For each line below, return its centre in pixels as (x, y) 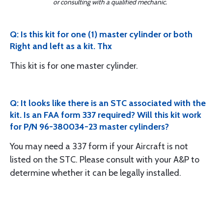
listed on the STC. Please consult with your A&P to (105, 160)
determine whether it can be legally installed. (96, 173)
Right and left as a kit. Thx (61, 46)
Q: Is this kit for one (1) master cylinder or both (101, 34)
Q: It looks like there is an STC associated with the (108, 103)
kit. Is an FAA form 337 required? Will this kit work (106, 115)
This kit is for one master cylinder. (74, 66)
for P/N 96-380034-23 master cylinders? (89, 127)
